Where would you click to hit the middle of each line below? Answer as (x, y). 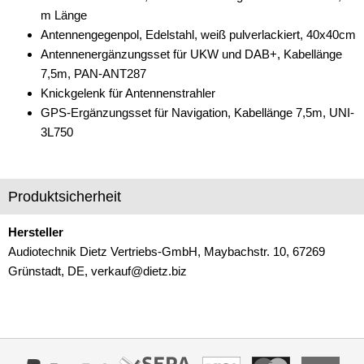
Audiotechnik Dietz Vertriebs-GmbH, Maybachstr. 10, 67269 (167, 251)
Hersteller (36, 232)
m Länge (64, 15)
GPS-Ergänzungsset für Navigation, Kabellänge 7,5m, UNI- (197, 112)
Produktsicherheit (65, 196)
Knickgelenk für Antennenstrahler (128, 93)
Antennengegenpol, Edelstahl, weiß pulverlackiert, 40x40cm (198, 34)
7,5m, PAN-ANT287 (93, 73)
